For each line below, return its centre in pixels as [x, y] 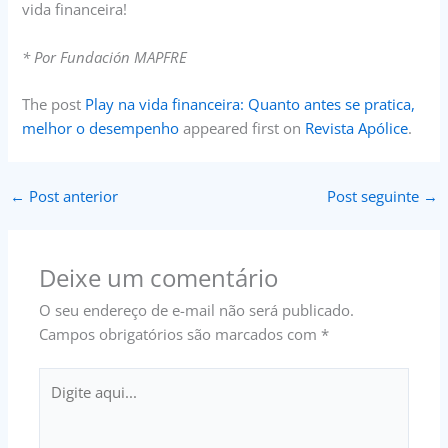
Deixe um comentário [159, 277]
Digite [58, 378]
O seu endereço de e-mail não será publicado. [197, 309]
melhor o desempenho [101, 128]
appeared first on [242, 128]
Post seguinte [375, 195]
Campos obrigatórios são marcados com [180, 333]
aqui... [59, 402]
